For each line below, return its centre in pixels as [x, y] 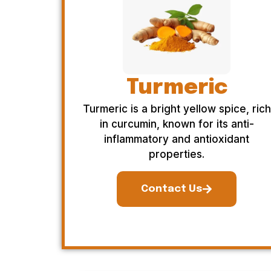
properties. [177, 155]
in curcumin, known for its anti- [177, 124]
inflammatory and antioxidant [177, 139]
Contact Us [171, 189]
